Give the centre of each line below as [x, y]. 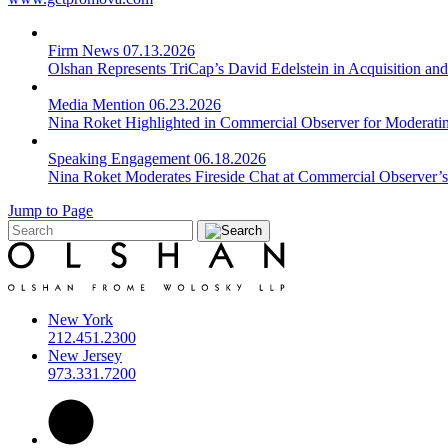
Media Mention [96, 105]
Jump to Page [50, 211]
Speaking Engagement [119, 159]
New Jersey [85, 356]
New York [80, 320]
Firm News [83, 51]
